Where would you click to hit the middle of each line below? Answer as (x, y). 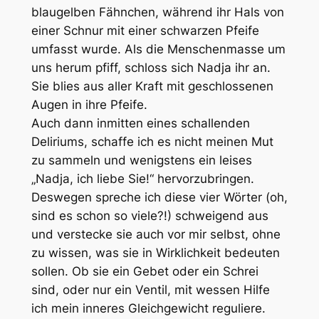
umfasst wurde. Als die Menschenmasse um (158, 49)
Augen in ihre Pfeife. (89, 104)
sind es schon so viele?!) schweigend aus (150, 215)
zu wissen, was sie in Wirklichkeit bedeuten (155, 252)
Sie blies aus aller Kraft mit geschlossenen (152, 86)
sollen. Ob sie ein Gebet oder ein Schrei (145, 271)
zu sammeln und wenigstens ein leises (141, 160)
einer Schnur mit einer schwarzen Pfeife (145, 30)
